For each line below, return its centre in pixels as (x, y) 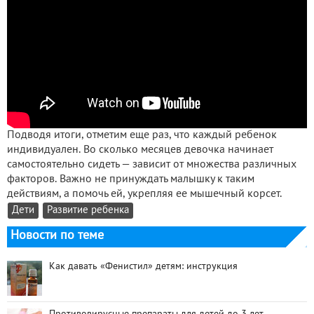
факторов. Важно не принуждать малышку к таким (131, 180)
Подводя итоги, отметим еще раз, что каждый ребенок (142, 136)
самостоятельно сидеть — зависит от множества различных (152, 165)
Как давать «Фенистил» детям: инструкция (143, 267)
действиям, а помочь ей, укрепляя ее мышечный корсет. (144, 194)
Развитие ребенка (88, 211)
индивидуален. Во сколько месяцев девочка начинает (140, 150)
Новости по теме (57, 236)
